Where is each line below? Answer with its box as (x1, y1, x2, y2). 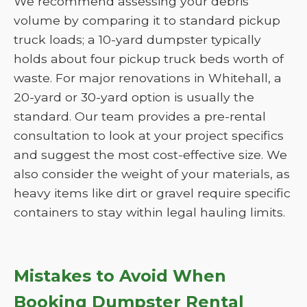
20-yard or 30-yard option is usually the (14, 90, 254, 104)
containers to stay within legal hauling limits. (14, 205, 285, 219)
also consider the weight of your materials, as (14, 167, 290, 181)
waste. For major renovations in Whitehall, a (14, 71, 282, 85)
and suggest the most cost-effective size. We (14, 147, 287, 162)
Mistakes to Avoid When (14, 266, 226, 286)
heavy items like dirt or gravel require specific (14, 186, 291, 200)
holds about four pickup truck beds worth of (14, 51, 284, 66)
